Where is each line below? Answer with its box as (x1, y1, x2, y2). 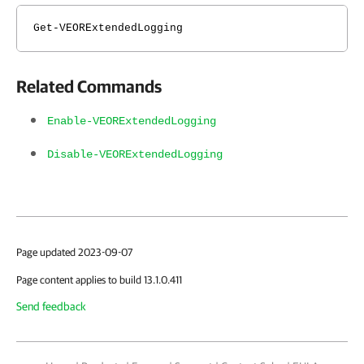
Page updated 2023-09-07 (16, 246, 132, 258)
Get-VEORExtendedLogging (33, 22, 183, 34)
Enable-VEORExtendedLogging (47, 115, 216, 128)
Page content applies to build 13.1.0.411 (16, 274, 182, 286)
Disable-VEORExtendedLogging (47, 148, 223, 161)
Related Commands (16, 76, 162, 96)
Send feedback (16, 300, 86, 313)
